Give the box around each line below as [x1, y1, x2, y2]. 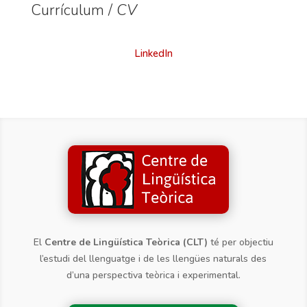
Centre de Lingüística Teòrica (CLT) [44, 235, 208, 249]
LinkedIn [134, 46, 173, 60]
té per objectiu [207, 235, 273, 249]
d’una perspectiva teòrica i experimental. [66, 268, 241, 282]
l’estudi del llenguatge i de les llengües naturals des [40, 251, 267, 265]
